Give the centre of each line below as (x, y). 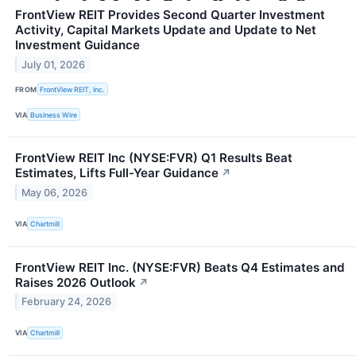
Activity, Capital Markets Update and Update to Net (166, 30)
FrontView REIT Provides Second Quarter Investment (170, 15)
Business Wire (54, 114)
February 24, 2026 (67, 302)
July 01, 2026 (54, 64)
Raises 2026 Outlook (75, 282)
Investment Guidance (77, 45)
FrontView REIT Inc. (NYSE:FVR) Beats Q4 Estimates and (180, 267)
